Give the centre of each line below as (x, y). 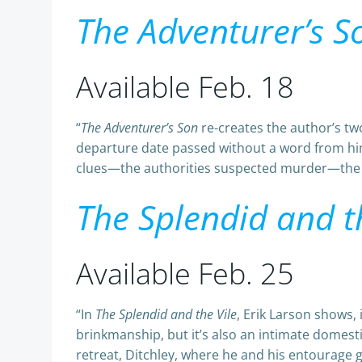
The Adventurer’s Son (139, 128)
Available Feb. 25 (185, 274)
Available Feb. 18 (185, 87)
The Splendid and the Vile (166, 314)
